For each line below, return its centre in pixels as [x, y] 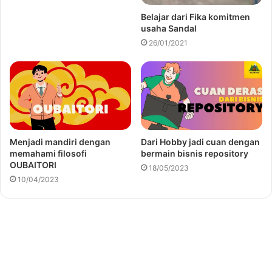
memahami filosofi [48, 154]
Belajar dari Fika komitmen [195, 17]
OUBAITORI [33, 165]
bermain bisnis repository [195, 154]
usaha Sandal [169, 29]
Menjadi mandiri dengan [60, 142]
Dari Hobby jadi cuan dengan [200, 142]
